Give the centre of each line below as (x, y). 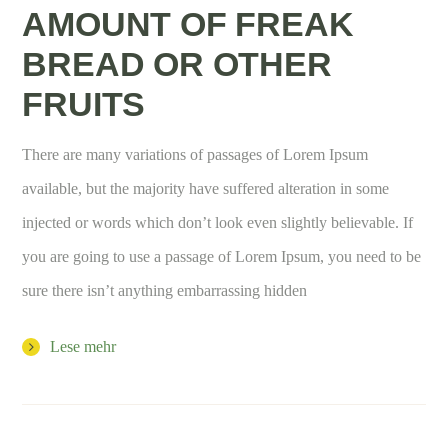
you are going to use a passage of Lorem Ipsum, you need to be (222, 256)
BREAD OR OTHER (177, 63)
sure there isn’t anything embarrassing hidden (165, 290)
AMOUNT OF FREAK (188, 23)
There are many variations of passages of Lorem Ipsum (195, 154)
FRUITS (84, 103)
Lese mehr (83, 346)
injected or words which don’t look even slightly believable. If (218, 222)
